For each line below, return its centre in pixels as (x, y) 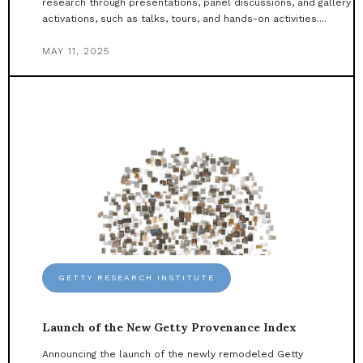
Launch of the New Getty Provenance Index (169, 328)
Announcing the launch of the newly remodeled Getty (173, 354)
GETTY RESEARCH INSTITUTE (137, 278)
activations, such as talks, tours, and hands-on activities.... (184, 19)
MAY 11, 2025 (76, 51)
